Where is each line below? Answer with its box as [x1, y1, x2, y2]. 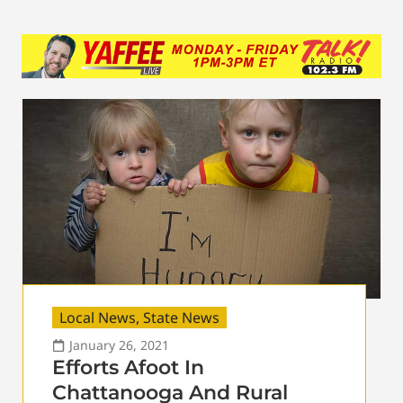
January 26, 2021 [69, 336, 169, 354]
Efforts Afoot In [52, 354, 204, 380]
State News [143, 307, 219, 327]
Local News [59, 307, 136, 327]
